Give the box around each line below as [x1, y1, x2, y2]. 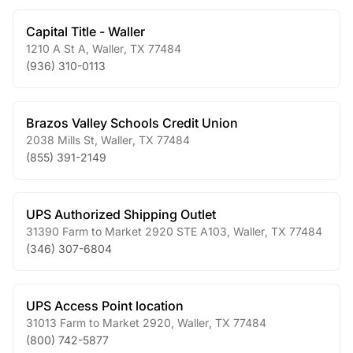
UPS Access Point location [26, 298, 184, 314]
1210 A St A [26, 42, 86, 55]
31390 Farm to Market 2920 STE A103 [26, 225, 227, 238]
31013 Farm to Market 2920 [26, 316, 171, 329]
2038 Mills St [26, 133, 95, 147]
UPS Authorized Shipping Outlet [26, 206, 216, 222]
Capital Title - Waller [26, 24, 145, 39]
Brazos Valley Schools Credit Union [26, 115, 238, 131]
